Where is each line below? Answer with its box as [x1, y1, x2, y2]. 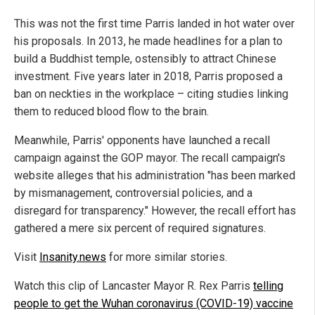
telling [253, 278, 283, 292]
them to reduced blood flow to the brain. [14, 104, 209, 118]
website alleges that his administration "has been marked [14, 168, 295, 182]
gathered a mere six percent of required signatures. [14, 221, 266, 235]
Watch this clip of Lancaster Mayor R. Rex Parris [14, 278, 253, 292]
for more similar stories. [106, 250, 227, 264]
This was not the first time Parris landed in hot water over [14, 16, 295, 30]
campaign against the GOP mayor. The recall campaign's [14, 150, 285, 165]
